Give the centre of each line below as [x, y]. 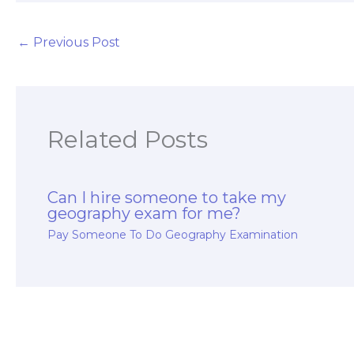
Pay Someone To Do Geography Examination [173, 234]
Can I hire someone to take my [167, 197]
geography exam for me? [144, 213]
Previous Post [75, 43]
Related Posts [128, 139]
